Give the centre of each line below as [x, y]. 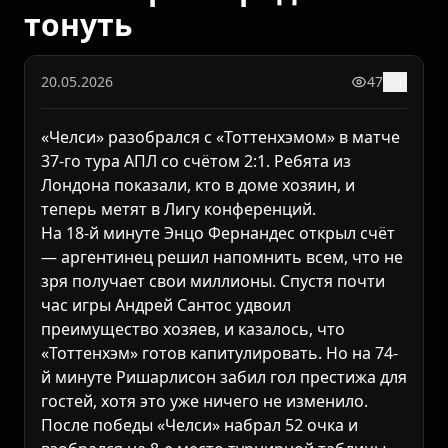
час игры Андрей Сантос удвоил [166, 305]
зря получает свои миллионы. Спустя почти [213, 281]
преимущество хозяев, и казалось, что [193, 329]
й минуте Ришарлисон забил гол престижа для [224, 377]
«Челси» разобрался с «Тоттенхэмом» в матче [220, 137]
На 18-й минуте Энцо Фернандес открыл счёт [218, 233]
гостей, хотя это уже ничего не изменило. [204, 401]
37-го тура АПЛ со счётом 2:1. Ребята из [196, 161]
